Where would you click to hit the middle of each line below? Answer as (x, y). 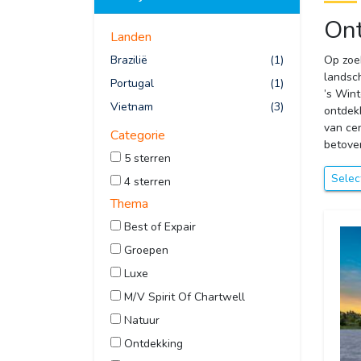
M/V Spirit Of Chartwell (183, 297)
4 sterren (146, 182)
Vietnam (132, 107)
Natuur (140, 321)
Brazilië (129, 60)
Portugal (132, 84)
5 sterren (146, 159)
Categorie (138, 136)
